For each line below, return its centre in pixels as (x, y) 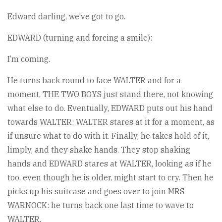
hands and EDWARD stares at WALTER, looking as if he (110, 164)
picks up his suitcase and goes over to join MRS (96, 191)
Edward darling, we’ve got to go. (66, 16)
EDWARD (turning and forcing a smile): (80, 38)
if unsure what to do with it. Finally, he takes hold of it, (108, 136)
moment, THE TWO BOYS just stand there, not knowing (110, 94)
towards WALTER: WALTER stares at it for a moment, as (111, 122)
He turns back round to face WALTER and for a (94, 80)
